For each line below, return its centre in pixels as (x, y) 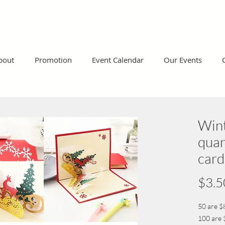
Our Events (183, 60)
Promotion (53, 60)
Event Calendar (118, 60)
